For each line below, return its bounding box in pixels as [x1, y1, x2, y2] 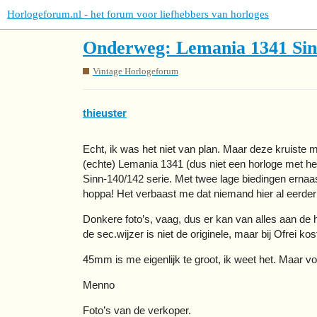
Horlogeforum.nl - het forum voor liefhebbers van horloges [7, 8, 269, 20]
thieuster [83, 107, 127, 120]
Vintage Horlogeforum [93, 65, 178, 76]
